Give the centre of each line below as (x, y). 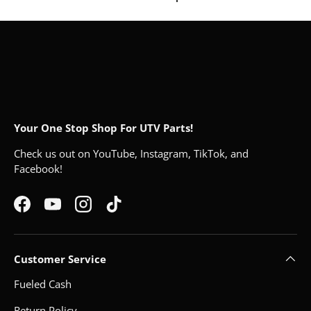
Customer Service (60, 259)
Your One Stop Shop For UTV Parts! (103, 127)
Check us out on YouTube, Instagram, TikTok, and (131, 153)
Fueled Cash (43, 284)
